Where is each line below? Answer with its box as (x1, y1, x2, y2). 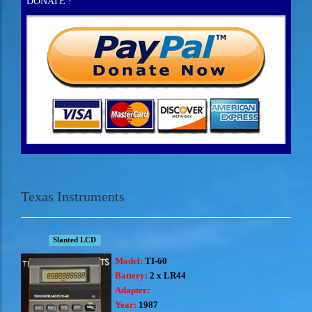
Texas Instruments (21, 188, 125, 204)
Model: (115, 255, 143, 266)
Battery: (115, 270, 148, 281)
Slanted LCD (53, 235, 97, 244)
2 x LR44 (148, 270, 186, 281)
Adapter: (115, 284, 150, 295)
